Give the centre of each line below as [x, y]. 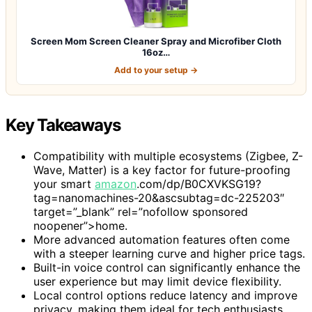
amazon [116, 184]
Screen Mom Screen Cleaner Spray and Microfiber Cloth [156, 41]
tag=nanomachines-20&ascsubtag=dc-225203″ [159, 197]
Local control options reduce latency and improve [165, 295]
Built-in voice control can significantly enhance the [167, 267]
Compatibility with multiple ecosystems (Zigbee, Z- [168, 156]
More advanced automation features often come [162, 239]
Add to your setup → [156, 70]
